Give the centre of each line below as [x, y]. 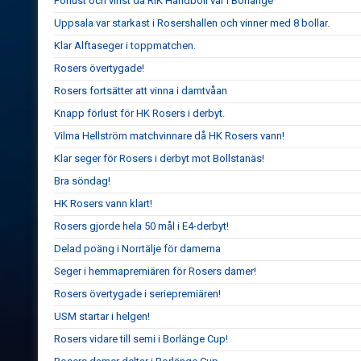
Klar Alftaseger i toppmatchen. [125, 46]
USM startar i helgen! [102, 316]
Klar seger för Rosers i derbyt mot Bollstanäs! [159, 158]
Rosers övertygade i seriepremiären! [137, 294]
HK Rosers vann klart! [103, 203]
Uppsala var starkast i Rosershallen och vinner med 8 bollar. [192, 23]
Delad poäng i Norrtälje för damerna [137, 249]
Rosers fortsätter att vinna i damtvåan [141, 91]
